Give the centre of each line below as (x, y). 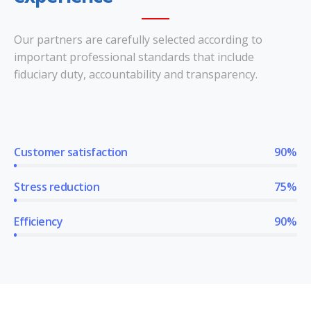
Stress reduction (57, 187)
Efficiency (39, 221)
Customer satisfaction (71, 152)
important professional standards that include (134, 57)
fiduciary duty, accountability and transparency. (136, 74)
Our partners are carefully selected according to (138, 40)
